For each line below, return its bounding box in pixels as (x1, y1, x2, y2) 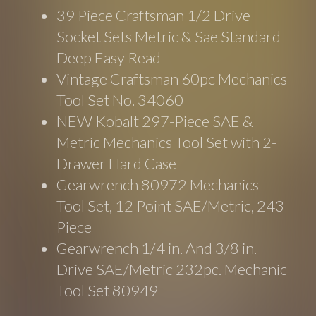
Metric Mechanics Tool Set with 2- (56, 132, 277, 152)
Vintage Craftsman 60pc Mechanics (56, 68, 288, 88)
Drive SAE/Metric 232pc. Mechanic (56, 259, 288, 279)
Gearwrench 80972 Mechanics (56, 174, 260, 194)
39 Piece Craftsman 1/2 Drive (56, 5, 251, 25)
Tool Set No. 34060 (56, 90, 184, 109)
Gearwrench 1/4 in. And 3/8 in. (56, 238, 257, 257)
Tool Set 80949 (56, 280, 159, 300)
